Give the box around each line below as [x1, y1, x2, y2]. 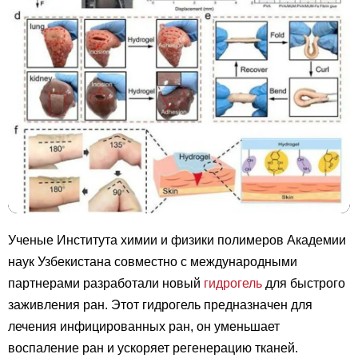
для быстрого [262, 276, 345, 290]
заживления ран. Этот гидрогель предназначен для [8, 297, 312, 312]
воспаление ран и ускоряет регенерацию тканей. [8, 340, 298, 355]
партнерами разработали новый [8, 276, 204, 290]
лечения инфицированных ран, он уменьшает [8, 319, 280, 333]
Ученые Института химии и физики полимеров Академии [8, 233, 346, 247]
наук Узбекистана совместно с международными [8, 254, 297, 268]
